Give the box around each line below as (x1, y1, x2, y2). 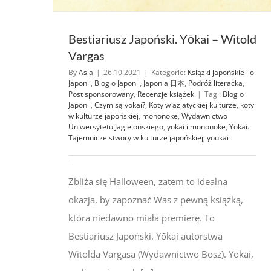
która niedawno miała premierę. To (68, 211, 217, 224)
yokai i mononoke (167, 121, 226, 132)
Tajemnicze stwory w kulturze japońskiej (68, 132, 203, 143)
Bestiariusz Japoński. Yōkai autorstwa (68, 229, 223, 242)
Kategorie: (151, 67, 188, 77)
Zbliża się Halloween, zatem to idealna (68, 175, 227, 188)
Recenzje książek (137, 88, 194, 99)
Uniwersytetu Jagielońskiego (68, 121, 163, 132)
